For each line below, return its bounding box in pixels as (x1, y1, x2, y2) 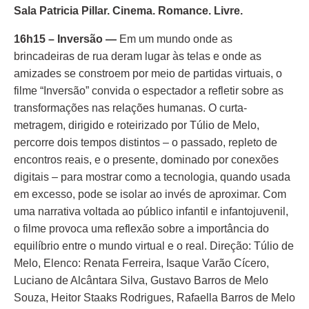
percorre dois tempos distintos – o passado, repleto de (14, 137, 277, 148)
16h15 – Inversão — (14, 33, 119, 45)
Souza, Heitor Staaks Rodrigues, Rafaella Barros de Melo (14, 292, 295, 303)
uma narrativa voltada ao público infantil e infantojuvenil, (14, 206, 288, 217)
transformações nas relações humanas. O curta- (14, 102, 247, 114)
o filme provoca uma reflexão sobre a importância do (14, 223, 269, 235)
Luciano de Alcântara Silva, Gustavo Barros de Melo (14, 275, 268, 286)
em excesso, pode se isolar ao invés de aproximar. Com (14, 188, 286, 200)
